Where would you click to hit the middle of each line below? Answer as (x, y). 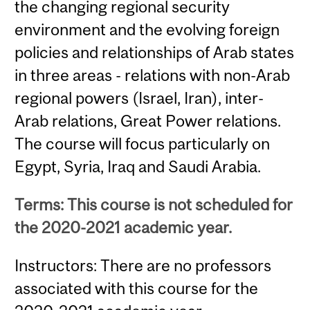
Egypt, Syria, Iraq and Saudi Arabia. (138, 166)
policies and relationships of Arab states (155, 52)
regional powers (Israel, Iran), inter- (139, 98)
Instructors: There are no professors (143, 266)
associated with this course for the (137, 289)
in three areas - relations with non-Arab (153, 75)
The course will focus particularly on (143, 143)
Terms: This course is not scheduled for (154, 204)
